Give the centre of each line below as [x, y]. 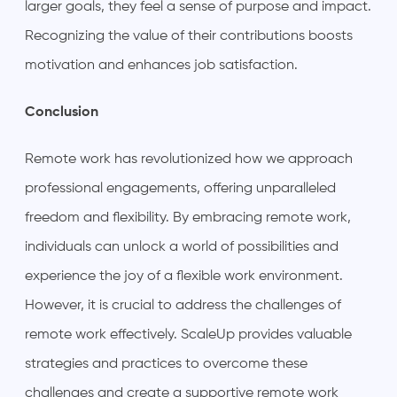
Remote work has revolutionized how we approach [189, 159]
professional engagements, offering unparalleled [180, 188]
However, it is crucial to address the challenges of [183, 305]
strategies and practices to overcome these [166, 364]
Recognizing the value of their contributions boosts [189, 36]
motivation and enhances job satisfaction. [161, 65]
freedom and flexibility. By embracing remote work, [188, 218]
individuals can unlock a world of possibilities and [182, 247]
